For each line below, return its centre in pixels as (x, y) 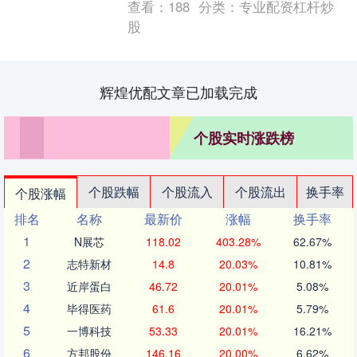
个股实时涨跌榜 (244, 138)
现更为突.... (157, 15)
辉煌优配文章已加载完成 (178, 92)
